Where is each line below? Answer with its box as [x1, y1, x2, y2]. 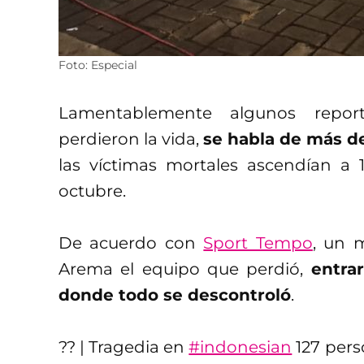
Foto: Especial [58, 57, 137, 72]
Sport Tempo [203, 232, 313, 253]
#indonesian [188, 336, 292, 357]
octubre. [58, 180, 126, 201]
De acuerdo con [58, 232, 204, 253]
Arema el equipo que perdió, [58, 258, 311, 279]
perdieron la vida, [58, 128, 203, 149]
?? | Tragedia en [58, 336, 189, 357]
